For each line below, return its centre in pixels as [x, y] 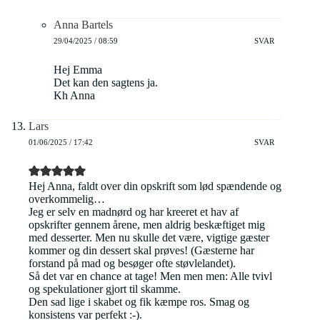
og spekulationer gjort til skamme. [105, 289]
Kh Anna [74, 96]
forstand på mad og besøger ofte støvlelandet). [132, 264]
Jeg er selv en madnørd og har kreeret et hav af [134, 212]
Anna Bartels [83, 25]
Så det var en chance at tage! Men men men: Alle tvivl [150, 276]
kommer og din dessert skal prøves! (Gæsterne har [141, 251]
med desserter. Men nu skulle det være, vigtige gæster [149, 238]
